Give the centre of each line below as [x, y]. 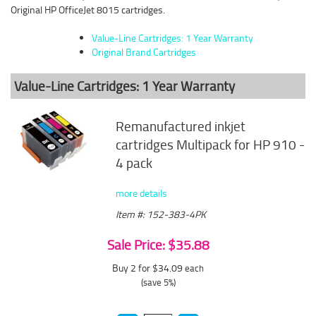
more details [142, 193]
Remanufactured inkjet [181, 126]
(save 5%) [158, 282]
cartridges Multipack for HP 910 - [211, 145]
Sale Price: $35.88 [158, 245]
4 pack [134, 163]
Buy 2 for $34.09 [148, 268]
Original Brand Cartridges [144, 52]
